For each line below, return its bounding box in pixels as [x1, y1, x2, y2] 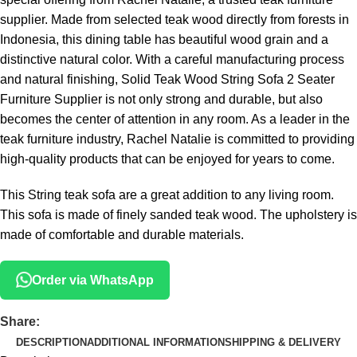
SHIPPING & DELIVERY [225, 335, 341, 348]
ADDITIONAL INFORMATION [87, 335, 225, 348]
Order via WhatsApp [32, 273, 154, 287]
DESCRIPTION [16, 335, 87, 348]
